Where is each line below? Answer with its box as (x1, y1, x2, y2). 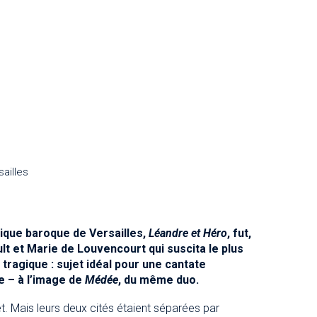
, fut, (226, 226, 251, 240)
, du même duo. (117, 272, 199, 287)
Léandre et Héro (148, 226, 227, 240)
